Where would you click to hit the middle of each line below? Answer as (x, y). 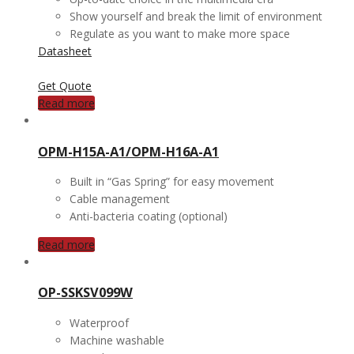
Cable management (120, 199)
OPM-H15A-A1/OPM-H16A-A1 (128, 151)
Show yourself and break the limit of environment (196, 17)
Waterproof (99, 322)
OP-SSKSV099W (85, 293)
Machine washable (117, 340)
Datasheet (65, 51)
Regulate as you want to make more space (180, 34)
